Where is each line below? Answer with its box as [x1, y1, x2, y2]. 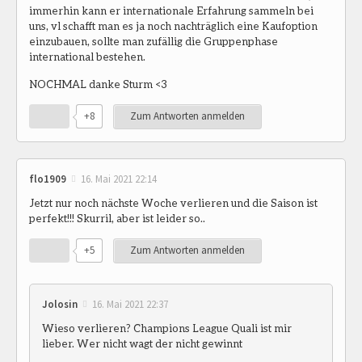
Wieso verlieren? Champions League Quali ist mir [42, 321, 292, 335]
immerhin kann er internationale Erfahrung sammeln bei [29, 3, 314, 17]
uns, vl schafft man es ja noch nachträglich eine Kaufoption [29, 19, 318, 32]
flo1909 [29, 171, 66, 186]
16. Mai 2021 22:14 [81, 171, 157, 186]
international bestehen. [29, 49, 145, 63]
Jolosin [42, 297, 78, 311]
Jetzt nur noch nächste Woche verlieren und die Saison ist [29, 196, 318, 209]
